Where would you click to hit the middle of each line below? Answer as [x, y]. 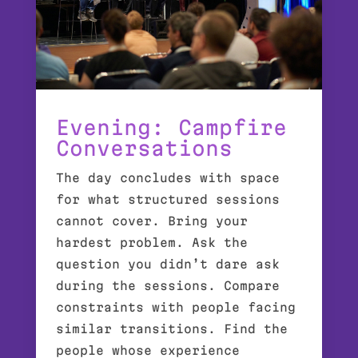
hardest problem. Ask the [152, 243]
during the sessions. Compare [168, 286]
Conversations [144, 149]
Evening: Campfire [171, 128]
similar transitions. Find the [172, 329]
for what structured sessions [168, 200]
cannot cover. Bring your [152, 221]
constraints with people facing [176, 308]
